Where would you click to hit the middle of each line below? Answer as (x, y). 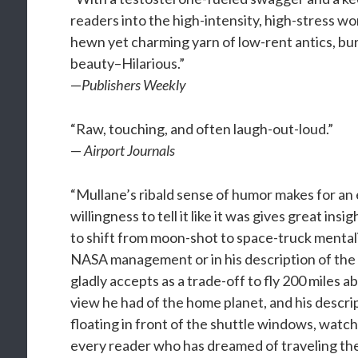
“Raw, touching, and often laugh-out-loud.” (202, 129)
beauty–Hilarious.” (128, 63)
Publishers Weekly (134, 85)
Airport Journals (130, 150)
